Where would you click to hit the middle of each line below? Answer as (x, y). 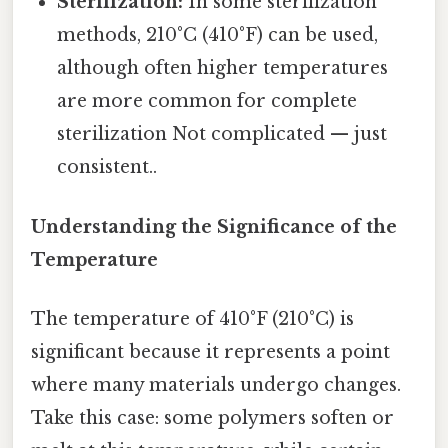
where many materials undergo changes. (216, 384)
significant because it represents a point (210, 351)
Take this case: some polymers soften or (212, 417)
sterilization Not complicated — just (222, 134)
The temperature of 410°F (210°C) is (192, 318)
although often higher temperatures (223, 68)
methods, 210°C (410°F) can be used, (218, 35)
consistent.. (107, 167)
